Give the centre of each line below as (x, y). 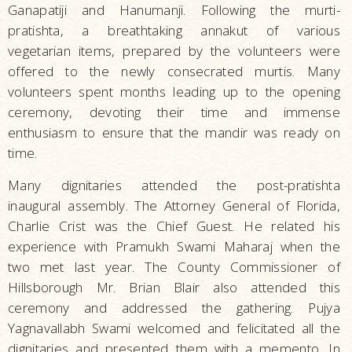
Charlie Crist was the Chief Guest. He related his (174, 225)
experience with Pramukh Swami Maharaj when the (174, 246)
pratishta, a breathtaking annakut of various (174, 30)
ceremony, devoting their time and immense (174, 112)
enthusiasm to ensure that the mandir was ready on (174, 132)
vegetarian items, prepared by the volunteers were (174, 50)
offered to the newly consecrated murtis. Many (174, 71)
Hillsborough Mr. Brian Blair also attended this (174, 287)
